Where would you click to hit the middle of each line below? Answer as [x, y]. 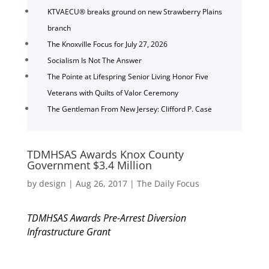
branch [59, 28]
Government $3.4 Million [89, 165]
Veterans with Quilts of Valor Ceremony [113, 92]
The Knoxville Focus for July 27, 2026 [107, 44]
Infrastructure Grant [68, 231]
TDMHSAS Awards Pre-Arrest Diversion [106, 218]
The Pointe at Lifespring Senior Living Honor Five [128, 76]
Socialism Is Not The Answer [94, 60]
